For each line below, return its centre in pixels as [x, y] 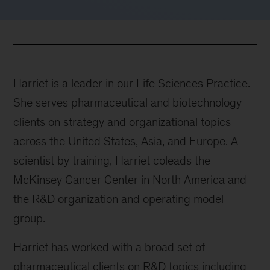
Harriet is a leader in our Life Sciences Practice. [132, 83]
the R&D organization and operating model [119, 199]
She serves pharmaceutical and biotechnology [128, 103]
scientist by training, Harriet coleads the [112, 161]
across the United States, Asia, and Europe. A [126, 141]
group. [30, 218]
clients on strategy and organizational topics [122, 122]
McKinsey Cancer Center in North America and [130, 180]
